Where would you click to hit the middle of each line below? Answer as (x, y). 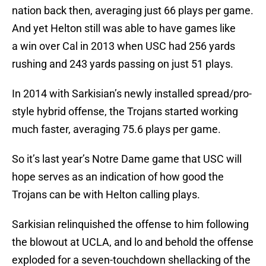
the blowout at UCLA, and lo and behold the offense (133, 242)
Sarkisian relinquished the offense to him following (130, 224)
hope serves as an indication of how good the (118, 177)
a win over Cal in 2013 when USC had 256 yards (123, 46)
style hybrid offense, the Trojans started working (125, 112)
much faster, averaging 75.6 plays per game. (116, 129)
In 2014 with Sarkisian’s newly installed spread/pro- (132, 94)
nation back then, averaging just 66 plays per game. (133, 11)
